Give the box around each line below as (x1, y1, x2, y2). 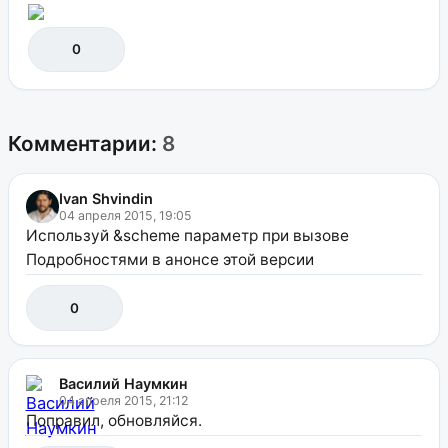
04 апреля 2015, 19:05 (58, 207, 192, 223)
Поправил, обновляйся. (25, 410, 202, 430)
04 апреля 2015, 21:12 (58, 392, 188, 408)
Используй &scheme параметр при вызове (25, 225, 349, 245)
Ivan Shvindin (58, 189, 153, 207)
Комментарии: (8, 130, 162, 156)
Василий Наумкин (58, 374, 188, 392)
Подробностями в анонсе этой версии (25, 249, 314, 269)
